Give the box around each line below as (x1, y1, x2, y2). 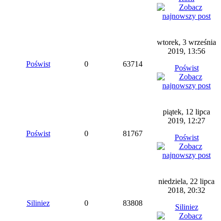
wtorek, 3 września (157, 38, 216, 46)
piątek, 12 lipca (163, 108, 210, 116)
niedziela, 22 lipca (158, 177, 215, 185)
